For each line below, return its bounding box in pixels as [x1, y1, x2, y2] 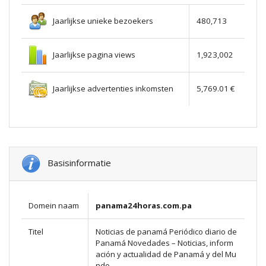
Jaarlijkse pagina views [47, 49, 135, 60]
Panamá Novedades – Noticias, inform [96, 237, 233, 249]
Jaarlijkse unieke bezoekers [47, 15, 153, 26]
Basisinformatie [40, 157, 111, 169]
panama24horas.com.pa [96, 200, 192, 211]
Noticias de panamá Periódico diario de [96, 226, 237, 237]
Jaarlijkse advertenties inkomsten [47, 83, 173, 94]
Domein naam [28, 200, 79, 211]
